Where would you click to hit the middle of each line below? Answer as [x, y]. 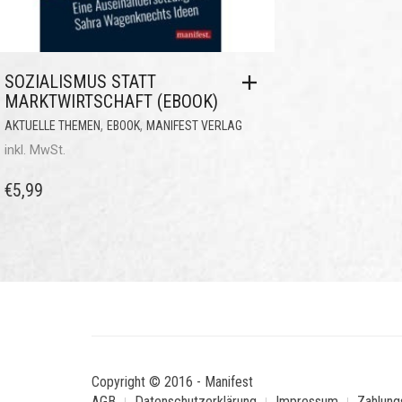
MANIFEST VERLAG [194, 126]
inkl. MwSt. [35, 150]
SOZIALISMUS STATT [80, 82]
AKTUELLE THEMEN [52, 126]
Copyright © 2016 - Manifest [172, 382]
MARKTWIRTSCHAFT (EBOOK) [111, 101]
